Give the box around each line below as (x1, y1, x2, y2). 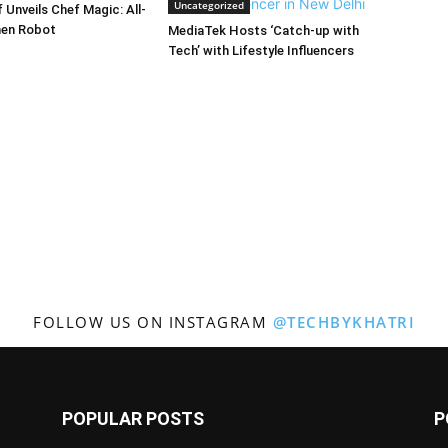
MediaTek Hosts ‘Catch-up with (168, 22, 359, 38)
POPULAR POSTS (62, 407, 204, 429)
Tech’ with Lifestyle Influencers (168, 42, 354, 58)
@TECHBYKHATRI (272, 311, 415, 332)
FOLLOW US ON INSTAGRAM (33, 311, 273, 332)
